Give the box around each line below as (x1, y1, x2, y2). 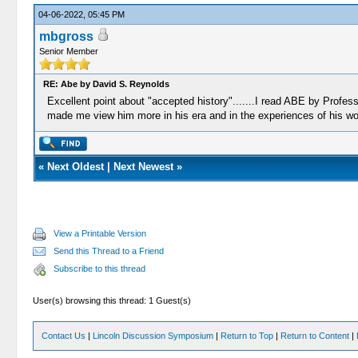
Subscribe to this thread (54, 264, 146, 273)
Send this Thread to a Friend (54, 246, 165, 256)
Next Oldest (46, 161, 104, 173)
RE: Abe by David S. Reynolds (42, 79, 169, 89)
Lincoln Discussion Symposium (93, 331, 214, 340)
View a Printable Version (54, 229, 147, 238)
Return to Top (221, 331, 274, 340)
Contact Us (42, 331, 86, 340)
